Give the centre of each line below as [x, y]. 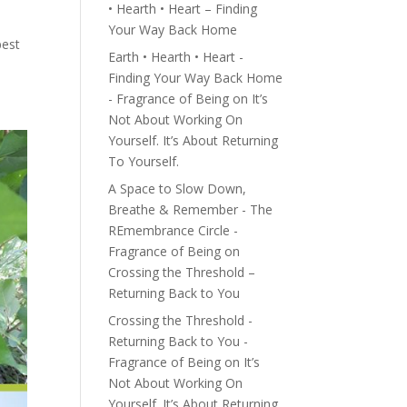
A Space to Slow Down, [178, 189]
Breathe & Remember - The [191, 209]
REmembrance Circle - [174, 230]
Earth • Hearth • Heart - [176, 57]
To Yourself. [144, 161]
